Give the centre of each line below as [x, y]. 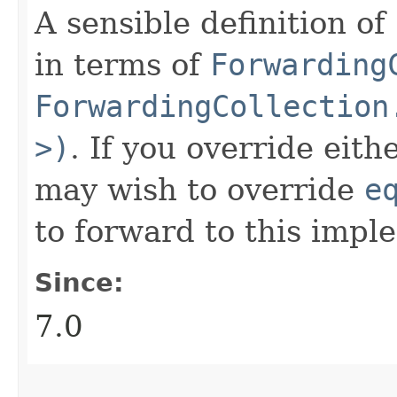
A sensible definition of [215, 23]
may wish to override [199, 189]
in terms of [122, 64]
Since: [79, 282]
